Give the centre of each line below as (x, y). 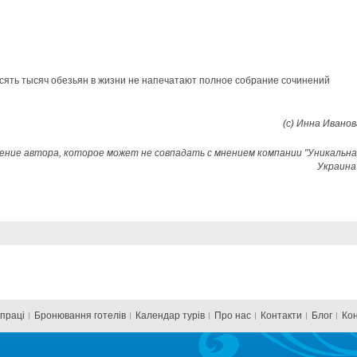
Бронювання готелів (80, 316)
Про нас (233, 316)
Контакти (281, 316)
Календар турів (170, 316)
